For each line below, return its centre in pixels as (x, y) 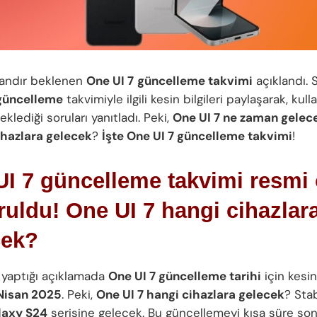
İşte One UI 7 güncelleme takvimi (197, 136)
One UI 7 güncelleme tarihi (185, 276)
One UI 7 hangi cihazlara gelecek (190, 294)
